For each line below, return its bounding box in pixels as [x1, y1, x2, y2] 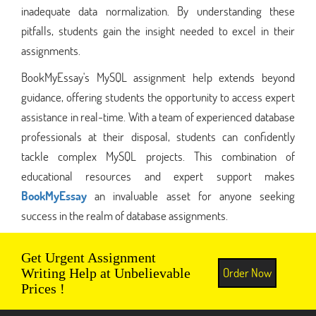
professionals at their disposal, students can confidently [21, 128, 295, 145]
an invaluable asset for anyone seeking [87, 187, 295, 204]
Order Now [222, 264, 272, 281]
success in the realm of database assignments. [21, 207, 228, 224]
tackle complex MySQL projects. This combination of [21, 147, 295, 164]
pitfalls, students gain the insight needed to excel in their [21, 22, 295, 39]
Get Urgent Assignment [21, 249, 156, 265]
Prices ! [21, 280, 65, 296]
